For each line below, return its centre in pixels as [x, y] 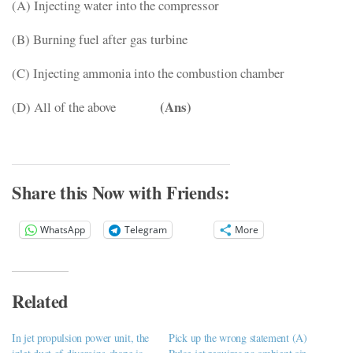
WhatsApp [63, 229]
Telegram [146, 229]
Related [40, 301]
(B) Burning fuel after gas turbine [100, 39]
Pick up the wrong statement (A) [238, 338]
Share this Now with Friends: [121, 193]
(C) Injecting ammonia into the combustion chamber [148, 72]
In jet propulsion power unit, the [81, 338]
